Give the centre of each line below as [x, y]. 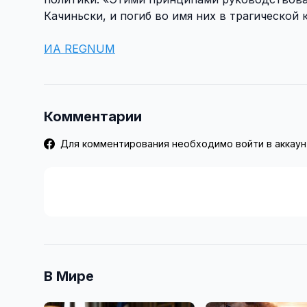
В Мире [69, 276]
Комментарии [93, 116]
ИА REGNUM [79, 48]
